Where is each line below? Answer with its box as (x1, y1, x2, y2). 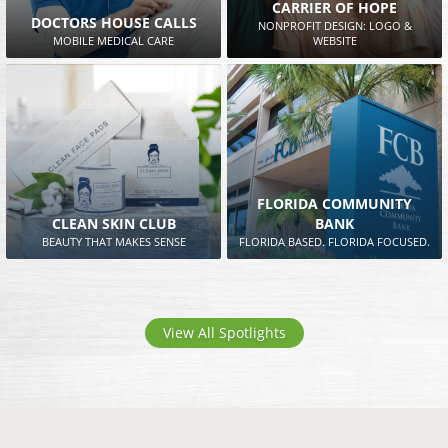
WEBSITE (312, 32, 357, 48)
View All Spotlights (162, 323, 286, 343)
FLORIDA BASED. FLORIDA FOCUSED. (239, 234, 430, 250)
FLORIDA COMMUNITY (257, 194, 412, 214)
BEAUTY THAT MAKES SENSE (41, 234, 186, 250)
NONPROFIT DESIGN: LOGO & (257, 17, 412, 33)
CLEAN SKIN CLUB (51, 214, 176, 234)
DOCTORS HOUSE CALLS (30, 12, 197, 32)
